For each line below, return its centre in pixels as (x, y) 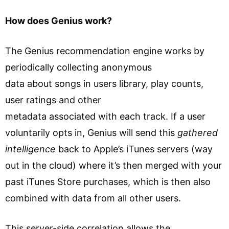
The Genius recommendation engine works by (105, 51)
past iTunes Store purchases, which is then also (108, 181)
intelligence (30, 149)
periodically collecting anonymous (78, 67)
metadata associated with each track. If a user (105, 116)
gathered (198, 132)
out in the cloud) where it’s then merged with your (113, 165)
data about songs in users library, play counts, (104, 83)
